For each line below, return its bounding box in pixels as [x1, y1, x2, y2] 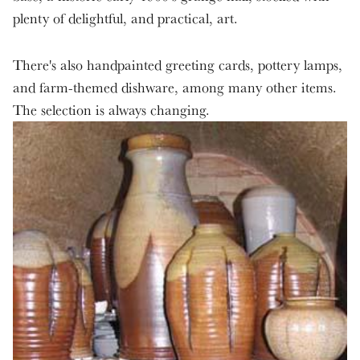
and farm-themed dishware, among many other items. [13, 77, 337, 96]
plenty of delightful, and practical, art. [13, 8, 238, 27]
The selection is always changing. [13, 100, 210, 119]
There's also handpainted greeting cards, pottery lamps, [13, 55, 342, 74]
